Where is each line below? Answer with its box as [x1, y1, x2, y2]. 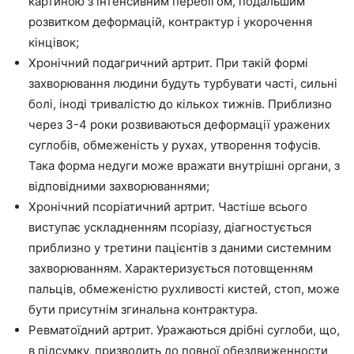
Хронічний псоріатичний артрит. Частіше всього [28, 199, 307, 214]
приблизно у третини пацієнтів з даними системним [28, 240, 331, 255]
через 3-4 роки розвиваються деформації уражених [28, 117, 330, 132]
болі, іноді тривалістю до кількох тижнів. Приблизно [28, 96, 332, 111]
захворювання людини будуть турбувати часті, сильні [28, 76, 337, 91]
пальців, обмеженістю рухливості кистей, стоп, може [28, 281, 340, 296]
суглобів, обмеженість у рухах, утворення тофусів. [28, 137, 321, 153]
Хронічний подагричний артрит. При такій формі [28, 55, 308, 70]
